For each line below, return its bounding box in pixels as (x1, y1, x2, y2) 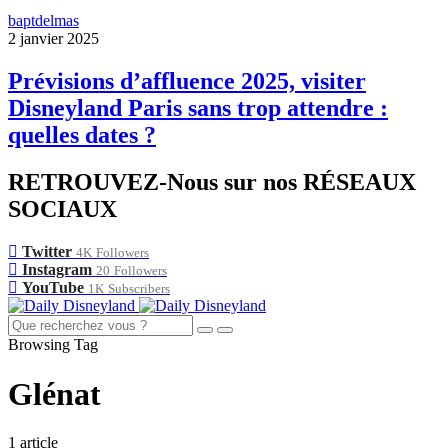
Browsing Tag (8, 336, 98, 354)
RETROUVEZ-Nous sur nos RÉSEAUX (8, 169, 416, 196)
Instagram (22, 261, 92, 279)
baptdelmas (8, 12, 79, 30)
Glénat (8, 375, 101, 412)
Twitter (22, 243, 72, 261)
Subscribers (108, 282, 170, 297)
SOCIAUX (8, 196, 117, 223)
